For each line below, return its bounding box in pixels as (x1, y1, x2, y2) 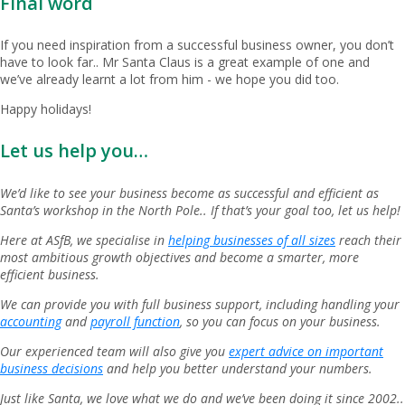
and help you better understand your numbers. (103, 359, 372, 377)
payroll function (90, 312, 180, 330)
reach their (335, 231, 401, 249)
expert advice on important (229, 342, 383, 360)
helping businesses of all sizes (168, 231, 335, 249)
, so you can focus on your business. (180, 312, 381, 330)
